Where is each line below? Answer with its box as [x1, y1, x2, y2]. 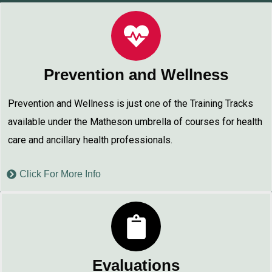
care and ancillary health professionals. [8, 134, 172, 146]
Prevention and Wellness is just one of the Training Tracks [8, 98, 253, 109]
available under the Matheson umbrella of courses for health [8, 116, 262, 127]
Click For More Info [19, 169, 101, 179]
